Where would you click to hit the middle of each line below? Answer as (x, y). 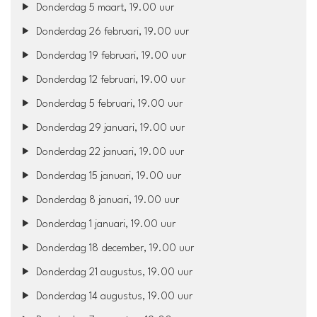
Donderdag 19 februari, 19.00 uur (110, 56)
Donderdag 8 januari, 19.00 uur (106, 200)
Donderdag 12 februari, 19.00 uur (110, 80)
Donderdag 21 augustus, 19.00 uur (113, 272)
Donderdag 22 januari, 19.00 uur (109, 152)
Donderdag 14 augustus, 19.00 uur (113, 296)
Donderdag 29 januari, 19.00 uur (109, 128)
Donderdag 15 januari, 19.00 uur (108, 176)
